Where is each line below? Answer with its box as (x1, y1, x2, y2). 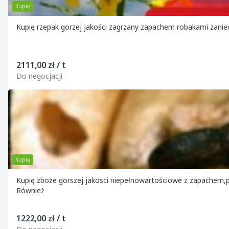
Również (16, 186, 44, 195)
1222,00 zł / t (16, 213, 66, 224)
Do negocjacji (16, 71, 62, 81)
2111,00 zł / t (16, 59, 66, 71)
